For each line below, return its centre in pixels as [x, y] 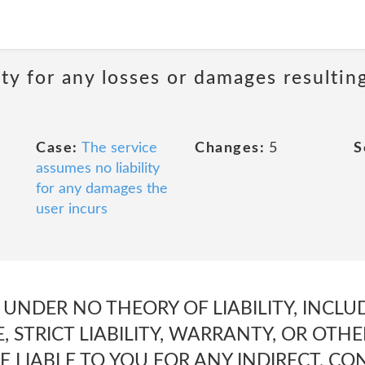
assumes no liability [98, 169]
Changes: [230, 148]
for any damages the [102, 189]
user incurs [72, 209]
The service [119, 148]
